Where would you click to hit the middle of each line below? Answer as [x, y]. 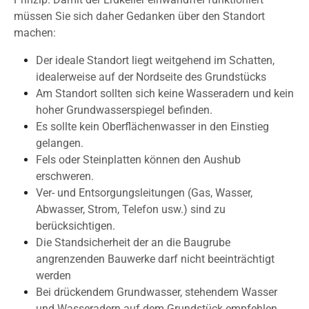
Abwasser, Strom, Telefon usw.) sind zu [131, 209]
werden [53, 276]
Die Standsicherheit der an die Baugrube [133, 242]
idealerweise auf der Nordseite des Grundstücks [151, 77]
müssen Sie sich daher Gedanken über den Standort [139, 16]
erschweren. [65, 176]
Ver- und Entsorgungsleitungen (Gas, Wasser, [144, 193]
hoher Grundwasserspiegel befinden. [124, 110]
